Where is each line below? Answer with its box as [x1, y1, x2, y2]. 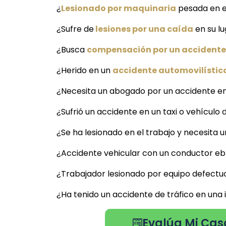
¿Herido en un [56, 65, 112, 77]
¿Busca [56, 44, 87, 56]
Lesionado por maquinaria [61, 3, 176, 15]
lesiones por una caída [94, 23, 193, 35]
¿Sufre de [56, 23, 94, 35]
